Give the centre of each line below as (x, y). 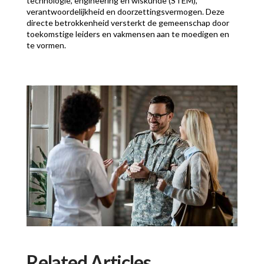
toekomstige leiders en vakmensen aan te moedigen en (128, 34)
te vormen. (46, 45)
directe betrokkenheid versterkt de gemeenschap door (128, 23)
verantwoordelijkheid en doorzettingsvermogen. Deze (125, 12)
